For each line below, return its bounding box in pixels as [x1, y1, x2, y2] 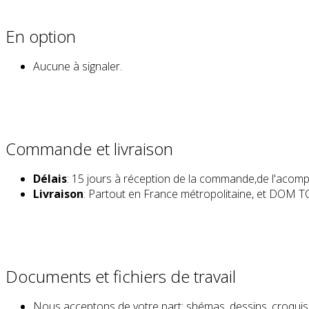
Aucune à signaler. [33, 58, 122, 74]
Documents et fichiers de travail [6, 264, 236, 288]
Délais [33, 170, 67, 186]
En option [6, 24, 76, 48]
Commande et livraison [6, 137, 173, 160]
